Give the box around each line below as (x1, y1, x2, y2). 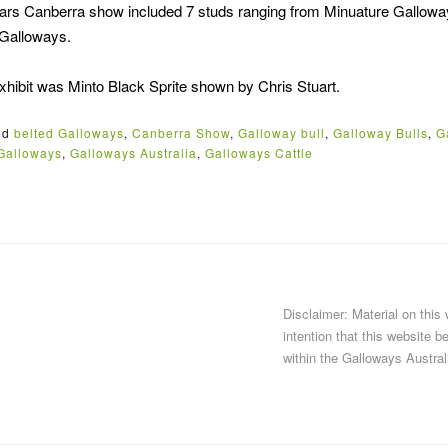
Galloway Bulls (333, 123, 428, 141)
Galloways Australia (70, 143, 197, 161)
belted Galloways (14, 123, 124, 141)
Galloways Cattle (205, 143, 313, 161)
